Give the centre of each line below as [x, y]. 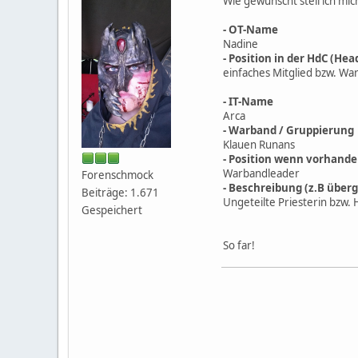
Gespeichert [112, 210]
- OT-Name [251, 29]
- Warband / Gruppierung [288, 130]
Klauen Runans [259, 144]
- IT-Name [248, 101]
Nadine [241, 44]
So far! [239, 245]
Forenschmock [117, 175]
